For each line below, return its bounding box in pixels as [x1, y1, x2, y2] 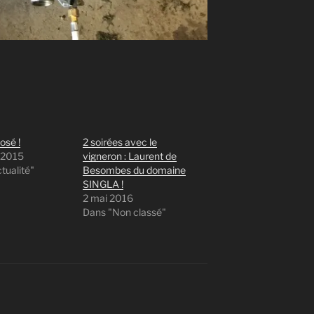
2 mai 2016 [83, 191, 134, 204]
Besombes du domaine [83, 163, 186, 176]
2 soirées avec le [83, 135, 158, 148]
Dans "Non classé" [83, 205, 167, 218]
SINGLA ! [83, 177, 124, 190]
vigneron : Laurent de [83, 149, 177, 162]
